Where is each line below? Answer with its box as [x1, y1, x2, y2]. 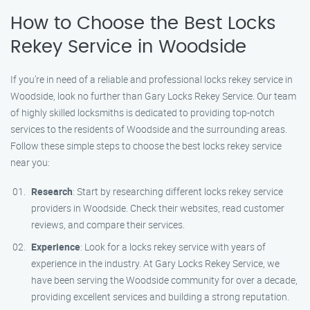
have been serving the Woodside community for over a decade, [31, 273, 298, 286]
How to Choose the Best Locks [10, 15, 276, 33]
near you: [10, 156, 50, 169]
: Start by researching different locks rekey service [73, 185, 283, 198]
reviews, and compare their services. [31, 218, 185, 231]
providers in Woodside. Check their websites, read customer [31, 201, 284, 215]
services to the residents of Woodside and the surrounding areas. [10, 122, 287, 136]
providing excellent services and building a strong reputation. [31, 290, 289, 303]
